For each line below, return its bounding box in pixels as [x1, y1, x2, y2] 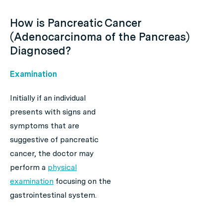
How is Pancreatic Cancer [10, 16, 141, 29]
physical [48, 163, 77, 172]
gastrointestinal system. [10, 190, 97, 200]
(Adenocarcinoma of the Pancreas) [10, 30, 189, 43]
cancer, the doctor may [10, 149, 94, 158]
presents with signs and [10, 107, 96, 116]
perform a [10, 163, 48, 172]
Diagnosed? [10, 44, 71, 57]
